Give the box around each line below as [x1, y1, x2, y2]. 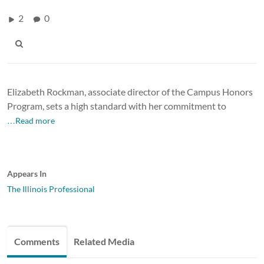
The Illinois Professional [7, 183, 95, 194]
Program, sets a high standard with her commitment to [7, 100, 226, 111]
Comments [14, 235, 60, 247]
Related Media [74, 235, 134, 247]
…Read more [7, 115, 55, 126]
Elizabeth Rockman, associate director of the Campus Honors [7, 85, 253, 97]
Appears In [7, 168, 47, 179]
